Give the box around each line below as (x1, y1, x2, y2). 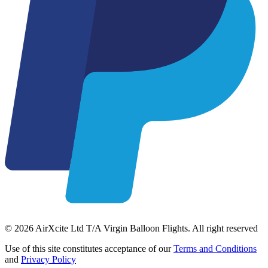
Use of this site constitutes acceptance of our (5, 243, 173, 254)
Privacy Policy (21, 254, 76, 264)
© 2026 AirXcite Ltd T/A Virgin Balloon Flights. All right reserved (5, 223, 258, 233)
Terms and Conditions (173, 243, 257, 254)
